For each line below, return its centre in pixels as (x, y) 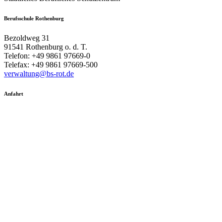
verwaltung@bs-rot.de (39, 73)
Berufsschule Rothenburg (34, 18)
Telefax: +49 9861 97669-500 (51, 64)
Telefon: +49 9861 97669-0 (47, 55)
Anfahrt (14, 93)
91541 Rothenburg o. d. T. (46, 47)
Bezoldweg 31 (27, 38)
